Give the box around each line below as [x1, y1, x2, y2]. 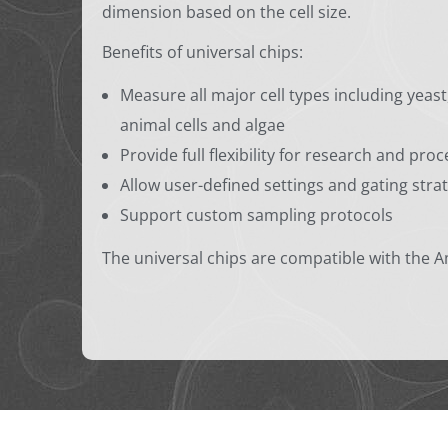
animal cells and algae [119, 114, 285, 137]
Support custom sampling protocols [119, 204, 393, 227]
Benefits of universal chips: [102, 41, 303, 64]
